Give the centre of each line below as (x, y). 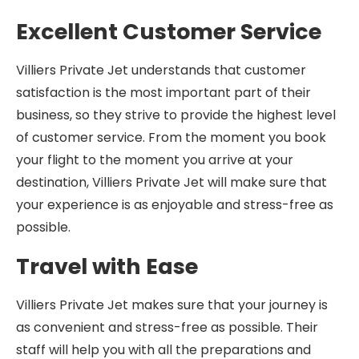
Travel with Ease (107, 266)
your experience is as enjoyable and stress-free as (175, 205)
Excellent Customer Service (169, 32)
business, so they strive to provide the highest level (176, 115)
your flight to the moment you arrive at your (155, 160)
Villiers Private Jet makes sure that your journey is (172, 305)
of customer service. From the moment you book (171, 137)
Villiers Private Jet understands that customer (161, 70)
